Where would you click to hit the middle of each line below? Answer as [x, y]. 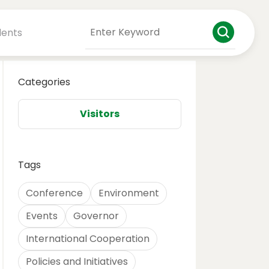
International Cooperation [88, 239]
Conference [54, 193]
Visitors [100, 114]
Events [42, 216]
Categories [44, 82]
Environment [129, 193]
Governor [96, 216]
